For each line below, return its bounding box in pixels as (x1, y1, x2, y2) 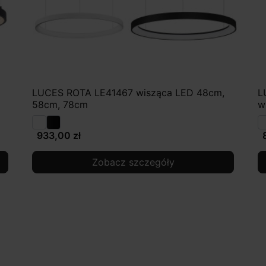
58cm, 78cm (32, 99, 88, 111)
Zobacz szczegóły (91, 156, 175, 169)
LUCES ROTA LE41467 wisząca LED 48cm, (32, 87, 224, 99)
